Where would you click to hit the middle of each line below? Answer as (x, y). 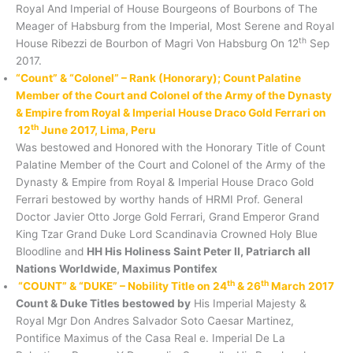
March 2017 (301, 286)
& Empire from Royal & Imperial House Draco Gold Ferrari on (171, 112)
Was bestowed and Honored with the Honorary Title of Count (171, 147)
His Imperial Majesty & (249, 303)
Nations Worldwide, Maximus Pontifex (117, 268)
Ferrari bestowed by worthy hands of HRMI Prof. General (159, 199)
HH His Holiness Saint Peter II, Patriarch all (199, 251)
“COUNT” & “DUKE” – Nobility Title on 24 (121, 286)
